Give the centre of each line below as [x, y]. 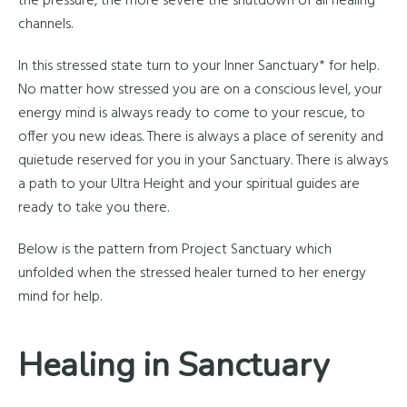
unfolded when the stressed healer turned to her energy [192, 273]
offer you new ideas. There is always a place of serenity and [201, 137]
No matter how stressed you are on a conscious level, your [200, 90]
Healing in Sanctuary [174, 366]
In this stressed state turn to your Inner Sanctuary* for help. [199, 66]
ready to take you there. [94, 208]
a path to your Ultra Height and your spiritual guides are [189, 184]
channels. [45, 25]
